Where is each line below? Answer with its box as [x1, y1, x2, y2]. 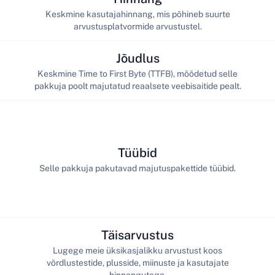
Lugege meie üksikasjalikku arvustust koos [53, 245, 222, 255]
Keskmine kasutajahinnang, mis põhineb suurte [45, 9, 230, 19]
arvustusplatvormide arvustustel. [73, 21, 202, 31]
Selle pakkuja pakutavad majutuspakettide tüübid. [39, 163, 236, 173]
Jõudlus [115, 50, 160, 66]
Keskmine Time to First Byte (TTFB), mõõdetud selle [37, 68, 238, 79]
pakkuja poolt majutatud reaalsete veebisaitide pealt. [34, 80, 241, 91]
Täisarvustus [101, 227, 174, 242]
